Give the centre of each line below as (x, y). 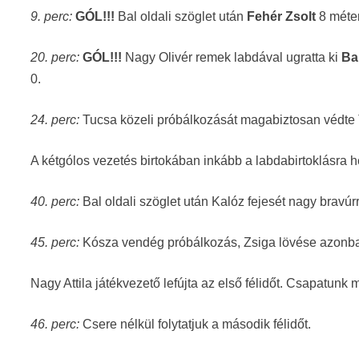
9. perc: (52, 16)
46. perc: (55, 324)
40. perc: (57, 202)
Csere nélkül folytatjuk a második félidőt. (196, 324)
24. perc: (55, 120)
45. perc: (57, 242)
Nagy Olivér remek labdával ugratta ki (234, 57)
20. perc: (55, 57)
